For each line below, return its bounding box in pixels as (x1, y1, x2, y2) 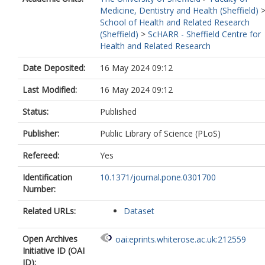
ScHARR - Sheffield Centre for (148, 28, 261, 40)
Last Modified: (22, 84, 77, 95)
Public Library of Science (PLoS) (100, 128, 221, 139)
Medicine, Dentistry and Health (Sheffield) (100, 5, 258, 16)
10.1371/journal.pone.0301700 (100, 172, 216, 183)
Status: (22, 106, 49, 117)
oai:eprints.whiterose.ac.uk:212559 (115, 234, 246, 245)
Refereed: (22, 150, 59, 161)
